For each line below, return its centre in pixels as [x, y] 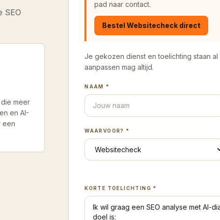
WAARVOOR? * [107, 131]
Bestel [115, 25]
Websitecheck [152, 25]
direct [189, 25]
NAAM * [97, 86]
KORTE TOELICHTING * [121, 188]
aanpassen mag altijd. [119, 67]
